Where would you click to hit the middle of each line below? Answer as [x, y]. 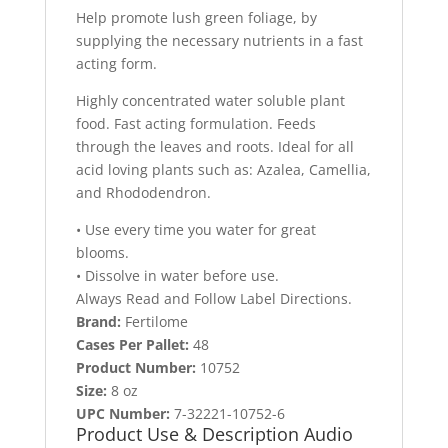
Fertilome [156, 322]
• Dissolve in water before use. [177, 276]
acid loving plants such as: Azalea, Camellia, [223, 170]
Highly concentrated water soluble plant [210, 101]
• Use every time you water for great [195, 230]
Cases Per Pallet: [134, 345]
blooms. [102, 253]
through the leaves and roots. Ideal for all [214, 147]
